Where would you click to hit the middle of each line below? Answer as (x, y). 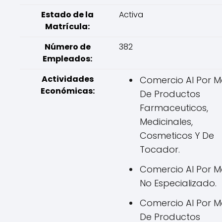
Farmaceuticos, (174, 108)
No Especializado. (178, 183)
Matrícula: (67, 27)
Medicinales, (166, 122)
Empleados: (67, 59)
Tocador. (160, 149)
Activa (131, 15)
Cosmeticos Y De (177, 136)
